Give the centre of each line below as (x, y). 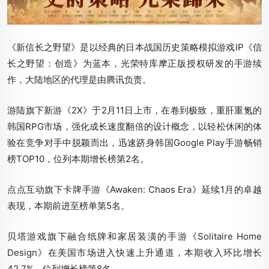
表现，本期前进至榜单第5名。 (68, 206)
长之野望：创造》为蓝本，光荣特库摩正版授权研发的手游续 (134, 64)
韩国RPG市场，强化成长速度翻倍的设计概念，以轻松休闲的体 (134, 127)
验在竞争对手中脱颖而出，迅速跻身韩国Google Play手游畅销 (134, 143)
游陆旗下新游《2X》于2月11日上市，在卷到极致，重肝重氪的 (134, 110)
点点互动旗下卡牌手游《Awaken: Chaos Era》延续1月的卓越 (134, 190)
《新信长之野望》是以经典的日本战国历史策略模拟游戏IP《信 (134, 47)
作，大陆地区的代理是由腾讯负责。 (79, 80)
